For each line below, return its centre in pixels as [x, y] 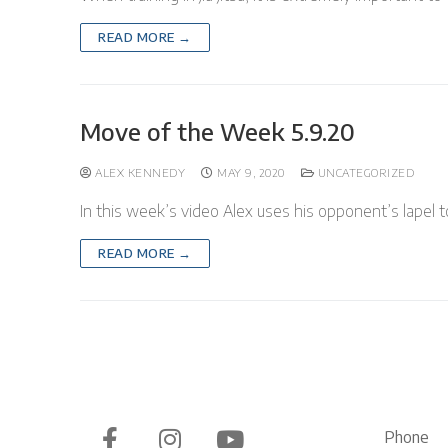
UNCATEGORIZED [364, 172]
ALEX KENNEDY [138, 172]
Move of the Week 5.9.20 [217, 130]
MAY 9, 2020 [251, 172]
